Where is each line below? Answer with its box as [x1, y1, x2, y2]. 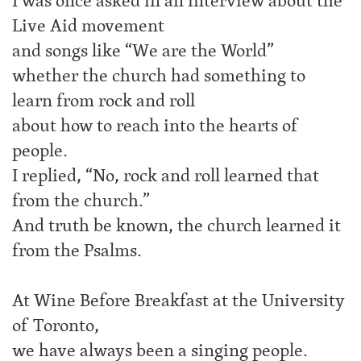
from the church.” [12, 187, 150, 214]
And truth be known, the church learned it [12, 212, 341, 239]
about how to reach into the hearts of [12, 112, 299, 139]
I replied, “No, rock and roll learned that [12, 162, 319, 189]
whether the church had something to [12, 62, 305, 89]
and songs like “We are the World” [12, 37, 274, 64]
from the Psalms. [12, 237, 142, 264]
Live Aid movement [12, 12, 164, 39]
